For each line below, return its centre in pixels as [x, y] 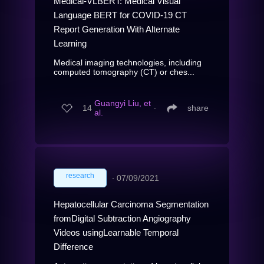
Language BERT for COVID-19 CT [120, 15]
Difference [73, 246]
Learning [70, 43]
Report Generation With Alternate [117, 29]
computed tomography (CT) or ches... [124, 72]
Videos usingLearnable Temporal [116, 232]
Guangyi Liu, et [123, 103]
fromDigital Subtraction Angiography [122, 218]
